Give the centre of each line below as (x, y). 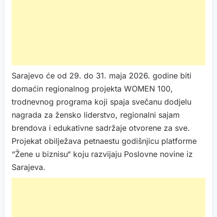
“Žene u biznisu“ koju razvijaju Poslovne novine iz (102, 154)
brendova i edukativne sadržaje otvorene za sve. (101, 128)
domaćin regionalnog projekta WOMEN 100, (92, 89)
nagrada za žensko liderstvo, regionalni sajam (96, 115)
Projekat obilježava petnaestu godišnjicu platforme (104, 141)
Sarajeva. (29, 167)
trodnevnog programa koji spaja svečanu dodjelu (101, 102)
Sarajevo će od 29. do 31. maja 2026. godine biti (101, 76)
